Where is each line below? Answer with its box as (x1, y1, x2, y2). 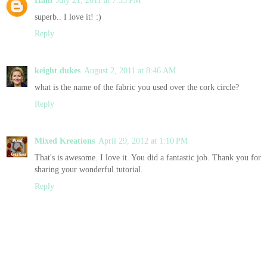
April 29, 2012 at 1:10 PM (98, 135, 188, 145)
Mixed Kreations (35, 135, 95, 145)
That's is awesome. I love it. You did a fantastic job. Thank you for (35, 152, 261, 162)
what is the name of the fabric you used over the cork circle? (35, 82, 239, 92)
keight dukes (35, 65, 80, 75)
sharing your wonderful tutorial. (35, 164, 143, 174)
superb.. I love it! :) (35, 11, 101, 21)
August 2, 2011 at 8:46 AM (84, 65, 176, 75)
